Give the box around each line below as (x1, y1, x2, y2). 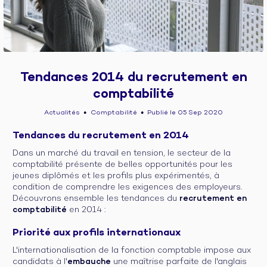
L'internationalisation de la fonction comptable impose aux (13, 245, 251, 256)
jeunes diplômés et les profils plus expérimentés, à (13, 170, 219, 181)
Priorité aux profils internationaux (13, 226, 181, 239)
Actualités (44, 108, 80, 117)
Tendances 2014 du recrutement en (20, 70, 247, 86)
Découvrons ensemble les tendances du (13, 193, 179, 204)
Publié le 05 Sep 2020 (147, 108, 223, 117)
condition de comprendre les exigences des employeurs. (13, 182, 242, 193)
